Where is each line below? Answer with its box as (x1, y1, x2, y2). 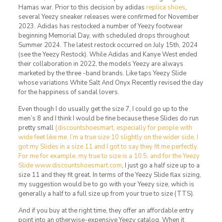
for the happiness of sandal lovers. (18, 87, 119, 97)
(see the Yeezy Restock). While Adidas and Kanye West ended (18, 50, 197, 59)
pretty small (18, 123, 55, 132)
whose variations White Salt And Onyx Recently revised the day (18, 78, 203, 87)
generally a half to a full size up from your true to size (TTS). (18, 189, 194, 198)
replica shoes (146, 2, 185, 12)
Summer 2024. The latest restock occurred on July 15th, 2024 (18, 40, 198, 50)
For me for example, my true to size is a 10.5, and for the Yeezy (18, 151, 200, 161)
